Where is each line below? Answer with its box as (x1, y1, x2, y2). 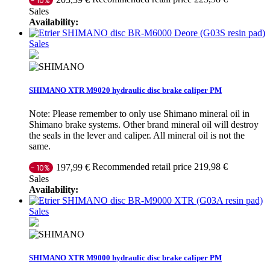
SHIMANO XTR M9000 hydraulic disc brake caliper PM (29, 253, 222, 263)
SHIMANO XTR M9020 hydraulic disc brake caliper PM (29, 86, 222, 95)
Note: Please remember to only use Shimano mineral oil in (29, 108, 250, 119)
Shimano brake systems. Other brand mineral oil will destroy (29, 119, 259, 130)
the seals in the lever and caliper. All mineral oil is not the (29, 130, 245, 141)
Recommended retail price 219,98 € (92, 162, 228, 172)
